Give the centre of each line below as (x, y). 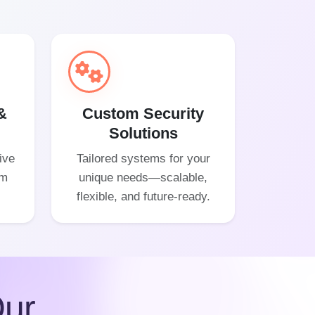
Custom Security (143, 114)
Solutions (143, 133)
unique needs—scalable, (143, 177)
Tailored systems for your (143, 158)
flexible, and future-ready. (143, 196)
